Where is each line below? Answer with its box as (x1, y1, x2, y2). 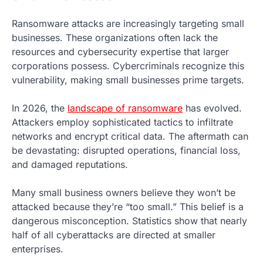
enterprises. (12, 243, 63, 255)
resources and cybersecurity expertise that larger (12, 46, 229, 58)
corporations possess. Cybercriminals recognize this (12, 60, 244, 72)
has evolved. (183, 102, 242, 114)
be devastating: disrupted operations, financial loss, (12, 144, 241, 157)
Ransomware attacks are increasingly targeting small (12, 18, 244, 30)
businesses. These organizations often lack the (12, 32, 218, 44)
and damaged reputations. (12, 159, 128, 171)
